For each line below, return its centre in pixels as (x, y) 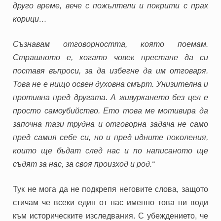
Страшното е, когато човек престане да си (110, 57)
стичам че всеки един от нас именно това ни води (110, 202)
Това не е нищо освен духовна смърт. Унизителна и (110, 84)
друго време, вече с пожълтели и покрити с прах (110, 5)
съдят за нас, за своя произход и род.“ (84, 164)
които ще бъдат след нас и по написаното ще (110, 150)
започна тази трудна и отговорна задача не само (110, 124)
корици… (30, 19)
